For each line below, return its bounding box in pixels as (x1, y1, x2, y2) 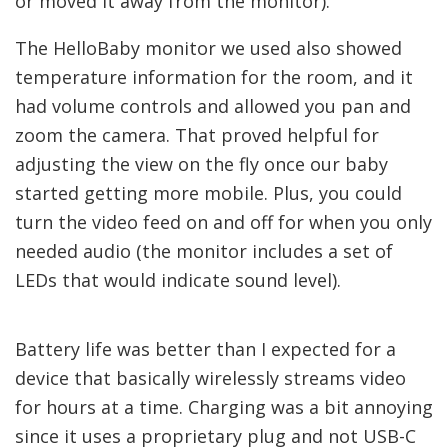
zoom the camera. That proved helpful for (15, 122, 379, 147)
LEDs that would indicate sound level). (15, 267, 341, 292)
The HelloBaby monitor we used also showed (15, 35, 402, 60)
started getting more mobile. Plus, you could (15, 180, 402, 205)
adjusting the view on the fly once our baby (15, 151, 388, 176)
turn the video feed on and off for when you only (15, 209, 432, 234)
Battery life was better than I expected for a (15, 337, 396, 362)
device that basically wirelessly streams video (15, 366, 406, 391)
